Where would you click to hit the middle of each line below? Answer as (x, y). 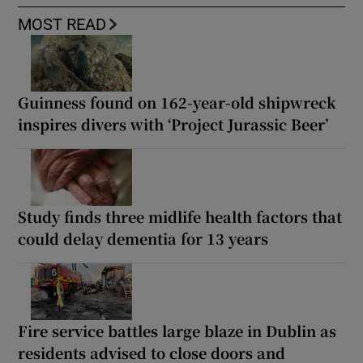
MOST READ (62, 25)
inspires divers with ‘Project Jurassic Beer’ (173, 124)
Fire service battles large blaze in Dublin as (177, 330)
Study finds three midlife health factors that (180, 216)
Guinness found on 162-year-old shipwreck (177, 102)
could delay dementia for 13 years (143, 238)
